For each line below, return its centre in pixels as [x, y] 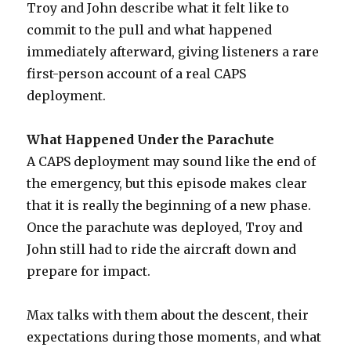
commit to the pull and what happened [150, 29]
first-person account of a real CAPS [137, 73]
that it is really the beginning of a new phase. [169, 205]
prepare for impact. [89, 271]
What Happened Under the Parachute [151, 139]
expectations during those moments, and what [174, 337]
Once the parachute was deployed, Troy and [165, 227]
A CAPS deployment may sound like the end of [172, 161]
